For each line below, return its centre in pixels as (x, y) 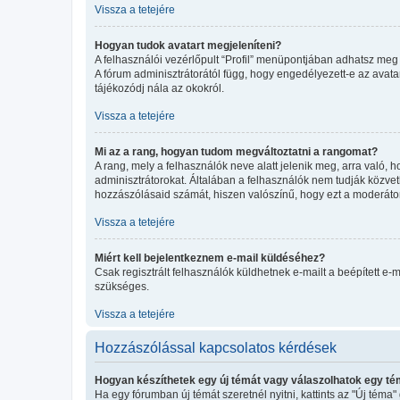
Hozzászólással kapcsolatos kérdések (216, 347)
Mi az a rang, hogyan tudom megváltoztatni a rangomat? (236, 151)
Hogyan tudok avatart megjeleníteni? (188, 45)
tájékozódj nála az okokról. (159, 88)
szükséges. (122, 286)
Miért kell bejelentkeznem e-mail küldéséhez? (210, 258)
